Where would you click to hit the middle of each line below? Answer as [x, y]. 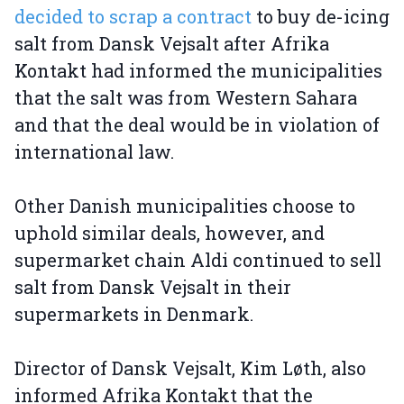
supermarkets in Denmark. [134, 314]
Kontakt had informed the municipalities [198, 71]
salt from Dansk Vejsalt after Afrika [172, 44]
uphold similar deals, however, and [170, 233]
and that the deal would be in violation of [197, 125]
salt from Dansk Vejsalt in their [153, 287]
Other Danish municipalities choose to [185, 206]
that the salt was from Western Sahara [186, 98]
